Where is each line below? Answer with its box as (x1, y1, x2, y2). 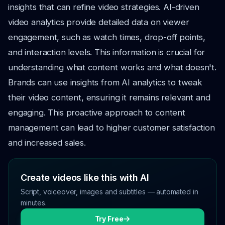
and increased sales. (8, 138, 86, 148)
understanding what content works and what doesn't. (8, 62, 216, 72)
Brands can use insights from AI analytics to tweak (8, 77, 202, 87)
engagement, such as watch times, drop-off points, (8, 32, 206, 42)
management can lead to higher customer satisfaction (8, 123, 215, 133)
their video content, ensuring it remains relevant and (8, 92, 210, 102)
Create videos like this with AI (21, 172, 149, 183)
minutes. (21, 198, 47, 207)
